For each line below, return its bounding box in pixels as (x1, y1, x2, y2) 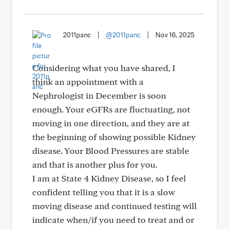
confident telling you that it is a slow (32, 187, 175, 197)
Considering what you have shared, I (32, 62, 175, 73)
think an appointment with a (32, 76, 144, 87)
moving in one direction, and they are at (32, 118, 190, 128)
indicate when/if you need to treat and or (32, 214, 194, 225)
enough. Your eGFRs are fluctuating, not (32, 104, 190, 114)
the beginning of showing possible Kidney (32, 131, 196, 142)
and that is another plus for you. (32, 159, 157, 170)
